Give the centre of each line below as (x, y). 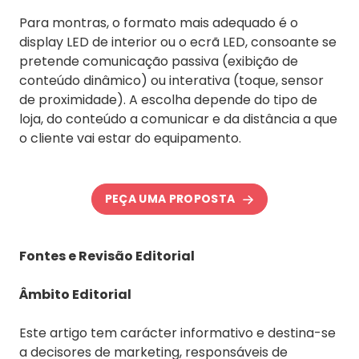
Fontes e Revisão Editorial (107, 256)
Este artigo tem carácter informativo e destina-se (177, 333)
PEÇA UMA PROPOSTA (170, 198)
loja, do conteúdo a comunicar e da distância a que (178, 119)
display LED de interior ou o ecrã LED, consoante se (178, 42)
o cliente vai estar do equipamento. (130, 138)
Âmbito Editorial (75, 294)
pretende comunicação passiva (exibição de (159, 61)
